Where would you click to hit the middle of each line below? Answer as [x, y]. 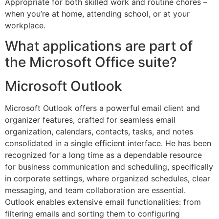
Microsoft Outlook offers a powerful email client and [102, 108]
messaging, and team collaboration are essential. [95, 190]
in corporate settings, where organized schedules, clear [108, 179]
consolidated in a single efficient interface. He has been [108, 143]
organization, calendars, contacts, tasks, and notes [99, 132]
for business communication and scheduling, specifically [109, 167]
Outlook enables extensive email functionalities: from [103, 202]
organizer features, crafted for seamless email [90, 120]
